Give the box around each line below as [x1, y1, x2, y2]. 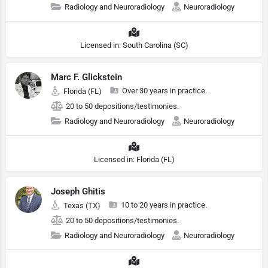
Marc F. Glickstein [51, 72, 122, 83]
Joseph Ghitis [51, 186, 105, 197]
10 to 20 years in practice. [121, 200, 207, 209]
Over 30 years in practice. [122, 86, 207, 95]
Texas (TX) [63, 201, 100, 210]
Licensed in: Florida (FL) [93, 155, 175, 164]
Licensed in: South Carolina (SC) [80, 41, 188, 50]
